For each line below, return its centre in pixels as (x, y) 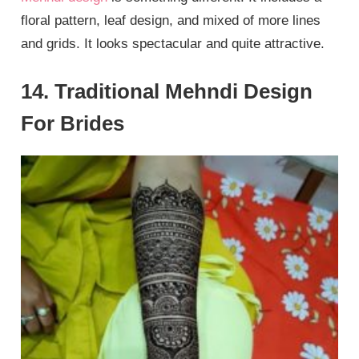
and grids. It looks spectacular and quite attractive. (173, 43)
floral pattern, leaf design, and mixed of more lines (171, 20)
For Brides (73, 124)
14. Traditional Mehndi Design (167, 92)
